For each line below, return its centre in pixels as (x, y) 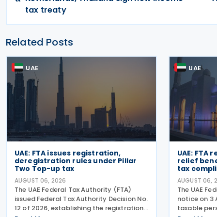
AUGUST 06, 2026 (40, 180)
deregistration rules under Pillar (76, 161)
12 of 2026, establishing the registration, (80, 208)
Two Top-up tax (45, 169)
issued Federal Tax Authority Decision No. (81, 199)
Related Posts (40, 42)
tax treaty (46, 10)
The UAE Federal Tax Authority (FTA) (73, 190)
